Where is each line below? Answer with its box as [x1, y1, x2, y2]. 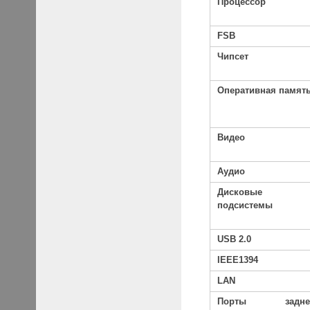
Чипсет [217, 52, 249, 62]
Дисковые [217, 188, 263, 198]
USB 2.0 [217, 235, 252, 245]
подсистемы [217, 201, 273, 211]
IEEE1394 [217, 255, 259, 266]
